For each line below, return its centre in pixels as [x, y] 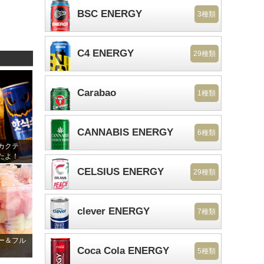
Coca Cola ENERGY [123, 251]
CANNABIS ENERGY [125, 132]
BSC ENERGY [110, 14]
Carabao [97, 93]
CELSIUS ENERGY [121, 172]
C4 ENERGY [105, 53]
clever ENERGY [113, 211]
